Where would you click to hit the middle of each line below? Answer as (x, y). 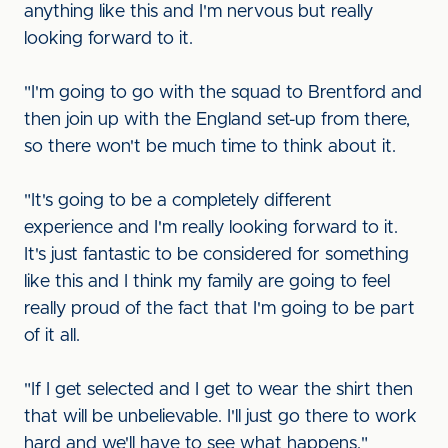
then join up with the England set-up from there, (217, 120)
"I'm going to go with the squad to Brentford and (223, 93)
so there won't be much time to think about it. (210, 147)
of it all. (52, 336)
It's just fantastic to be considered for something (216, 255)
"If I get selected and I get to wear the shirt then (218, 390)
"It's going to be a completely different (178, 201)
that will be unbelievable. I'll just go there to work (220, 417)
